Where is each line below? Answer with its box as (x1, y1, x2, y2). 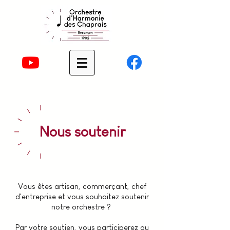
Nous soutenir (39, 124, 125, 140)
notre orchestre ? (51, 202, 113, 211)
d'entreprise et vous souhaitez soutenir (15, 192, 149, 201)
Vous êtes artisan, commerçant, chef (18, 182, 146, 190)
